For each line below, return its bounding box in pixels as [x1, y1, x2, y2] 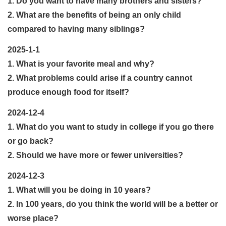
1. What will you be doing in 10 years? [8, 185, 151, 194]
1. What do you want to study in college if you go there [8, 122, 214, 131]
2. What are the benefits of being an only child [8, 10, 181, 19]
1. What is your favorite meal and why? [8, 59, 154, 68]
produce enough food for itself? [8, 87, 129, 96]
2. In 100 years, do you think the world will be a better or [8, 199, 218, 208]
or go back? [8, 136, 53, 145]
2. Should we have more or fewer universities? [8, 150, 183, 159]
